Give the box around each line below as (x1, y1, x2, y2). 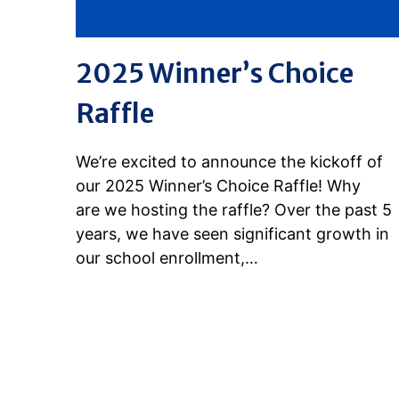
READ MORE (91, 296, 167, 312)
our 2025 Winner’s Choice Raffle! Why (76, 175, 362, 195)
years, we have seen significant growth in (76, 224, 390, 243)
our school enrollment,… (76, 248, 259, 267)
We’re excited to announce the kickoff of (76, 151, 384, 171)
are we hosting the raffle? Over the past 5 (76, 199, 393, 219)
